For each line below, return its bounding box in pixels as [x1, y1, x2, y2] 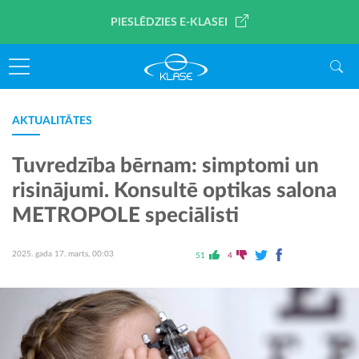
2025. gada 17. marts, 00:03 [12, 250, 114, 258]
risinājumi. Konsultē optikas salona [12, 180, 337, 201]
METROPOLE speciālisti [12, 205, 239, 226]
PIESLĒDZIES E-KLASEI [111, 17, 228, 28]
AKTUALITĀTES [12, 115, 92, 127]
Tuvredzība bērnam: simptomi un [12, 155, 319, 176]
